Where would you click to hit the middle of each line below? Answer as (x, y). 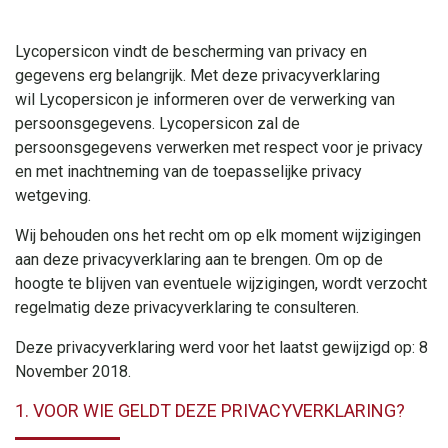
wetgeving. (53, 195)
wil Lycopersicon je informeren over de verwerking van (205, 99)
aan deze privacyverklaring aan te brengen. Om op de (199, 259)
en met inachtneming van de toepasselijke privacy (188, 171)
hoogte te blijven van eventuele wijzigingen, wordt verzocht (221, 283)
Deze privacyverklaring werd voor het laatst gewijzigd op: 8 (221, 347)
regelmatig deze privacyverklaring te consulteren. (187, 307)
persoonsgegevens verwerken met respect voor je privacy (219, 147)
